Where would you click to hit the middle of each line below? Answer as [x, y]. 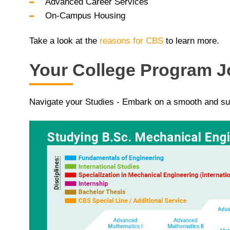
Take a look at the [64, 41]
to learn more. [191, 41]
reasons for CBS [131, 41]
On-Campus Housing [85, 16]
